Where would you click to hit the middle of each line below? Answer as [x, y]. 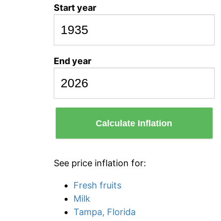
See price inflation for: [100, 163]
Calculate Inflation [134, 123]
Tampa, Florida [105, 212]
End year [73, 61]
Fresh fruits [97, 185]
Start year [75, 8]
